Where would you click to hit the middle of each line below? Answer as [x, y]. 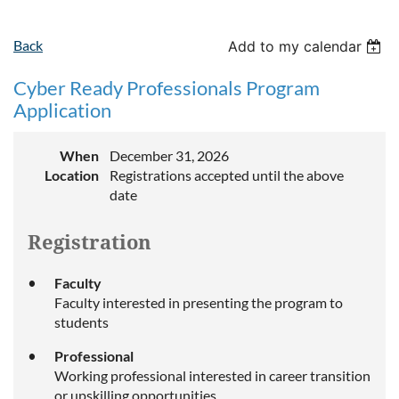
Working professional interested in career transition [212, 375]
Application [62, 110]
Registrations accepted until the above [227, 175]
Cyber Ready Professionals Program [167, 88]
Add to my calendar [295, 46]
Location [72, 175]
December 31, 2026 [169, 155]
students [81, 322]
